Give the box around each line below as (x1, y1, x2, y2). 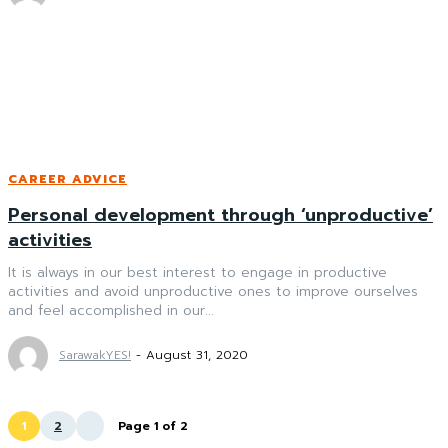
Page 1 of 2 (118, 416, 188, 435)
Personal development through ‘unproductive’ (8, 200, 433, 229)
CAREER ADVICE (8, 169, 127, 188)
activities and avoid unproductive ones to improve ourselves (8, 280, 418, 302)
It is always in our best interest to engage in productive (8, 261, 387, 283)
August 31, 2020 (146, 345, 248, 364)
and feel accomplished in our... (8, 299, 214, 321)
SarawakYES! (59, 345, 131, 364)
